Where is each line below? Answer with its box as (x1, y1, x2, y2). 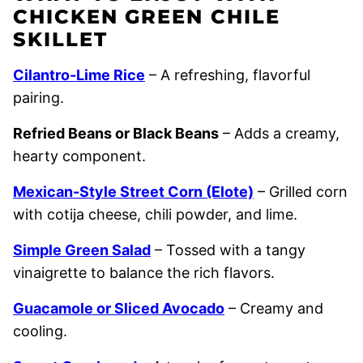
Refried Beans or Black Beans (13, 125, 219, 142)
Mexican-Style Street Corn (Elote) (13, 183, 254, 200)
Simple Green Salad (13, 241, 151, 258)
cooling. (13, 322, 67, 340)
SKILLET (13, 28, 108, 51)
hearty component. (13, 147, 146, 164)
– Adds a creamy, (219, 125, 340, 142)
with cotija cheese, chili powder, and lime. (13, 206, 297, 223)
